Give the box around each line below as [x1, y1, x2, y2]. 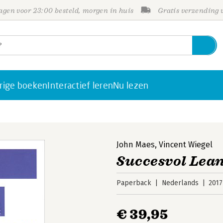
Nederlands [161, 179, 199, 187]
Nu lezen [113, 80, 149, 91]
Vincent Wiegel [159, 140, 213, 149]
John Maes [116, 140, 155, 149]
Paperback [116, 179, 151, 187]
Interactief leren [47, 80, 113, 91]
